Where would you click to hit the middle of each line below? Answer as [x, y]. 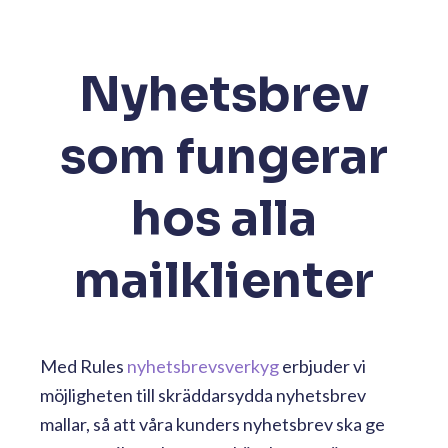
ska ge [359, 424]
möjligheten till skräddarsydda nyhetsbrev [203, 395]
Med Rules [83, 366]
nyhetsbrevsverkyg [203, 366]
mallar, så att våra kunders [141, 424]
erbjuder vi [322, 366]
